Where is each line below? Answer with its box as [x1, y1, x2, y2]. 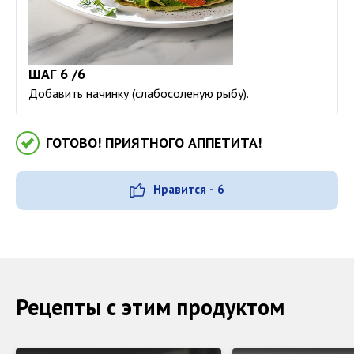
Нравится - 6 [153, 181, 225, 197]
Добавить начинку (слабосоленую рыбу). [28, 85, 249, 101]
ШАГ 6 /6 [28, 64, 85, 83]
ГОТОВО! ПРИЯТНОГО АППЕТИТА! [46, 133, 262, 152]
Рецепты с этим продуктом [16, 292, 284, 322]
